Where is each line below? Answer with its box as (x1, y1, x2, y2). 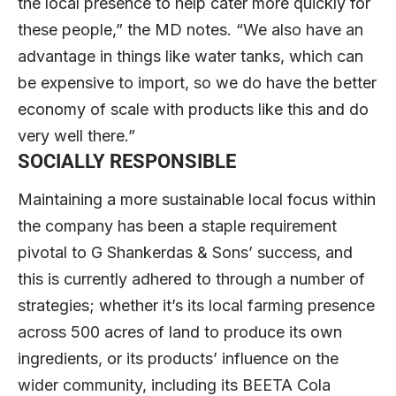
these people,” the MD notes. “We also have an (18, 20, 363, 40)
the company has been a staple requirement (18, 217, 337, 236)
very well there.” (18, 126, 135, 146)
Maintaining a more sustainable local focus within (18, 190, 376, 209)
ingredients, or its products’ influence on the (18, 349, 339, 369)
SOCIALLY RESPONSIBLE (18, 150, 236, 173)
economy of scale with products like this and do (18, 100, 369, 119)
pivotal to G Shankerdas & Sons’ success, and (18, 243, 353, 263)
